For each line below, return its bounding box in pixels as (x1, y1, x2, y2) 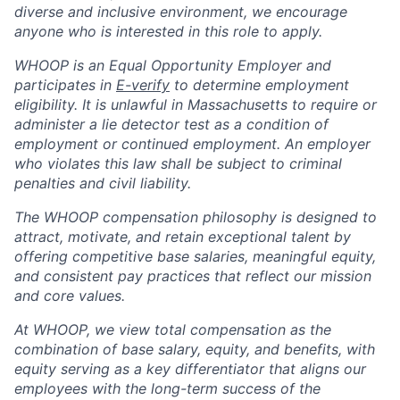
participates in (14, 75, 116, 94)
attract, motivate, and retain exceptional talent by (14, 227, 351, 246)
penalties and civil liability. (14, 173, 191, 192)
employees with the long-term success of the (14, 379, 321, 397)
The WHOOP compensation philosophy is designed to (14, 207, 377, 226)
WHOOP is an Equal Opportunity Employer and (14, 55, 331, 74)
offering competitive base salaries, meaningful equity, (14, 246, 376, 265)
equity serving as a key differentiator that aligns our (14, 359, 366, 378)
